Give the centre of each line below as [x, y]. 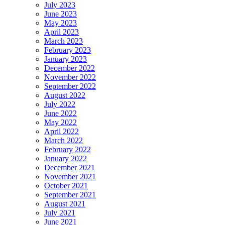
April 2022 [62, 132]
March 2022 [64, 141]
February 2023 [68, 50]
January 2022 [66, 159]
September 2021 [70, 195]
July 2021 [60, 213]
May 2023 [61, 23]
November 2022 [70, 77]
